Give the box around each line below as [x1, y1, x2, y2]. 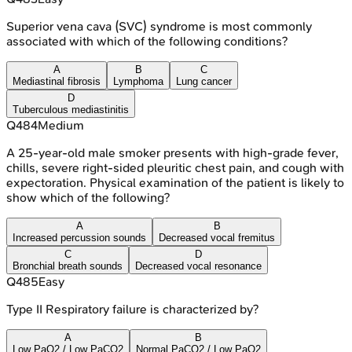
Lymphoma [113, 75, 163, 87]
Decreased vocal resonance [135, 259, 262, 272]
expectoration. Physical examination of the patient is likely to [6, 174, 344, 190]
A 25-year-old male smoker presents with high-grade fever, [6, 145, 339, 160]
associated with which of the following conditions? [6, 33, 288, 49]
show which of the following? [6, 189, 170, 205]
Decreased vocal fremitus [159, 231, 275, 244]
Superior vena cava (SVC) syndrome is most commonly [6, 18, 312, 34]
